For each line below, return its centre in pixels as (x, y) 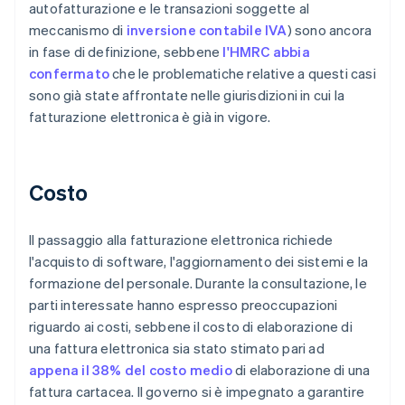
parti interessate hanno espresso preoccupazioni (184, 305)
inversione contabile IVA (207, 30)
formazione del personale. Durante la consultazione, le (198, 283)
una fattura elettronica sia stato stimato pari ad (177, 348)
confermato (69, 74)
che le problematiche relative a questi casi (243, 74)
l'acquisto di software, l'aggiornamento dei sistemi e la (199, 262)
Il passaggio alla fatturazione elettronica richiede (181, 240)
